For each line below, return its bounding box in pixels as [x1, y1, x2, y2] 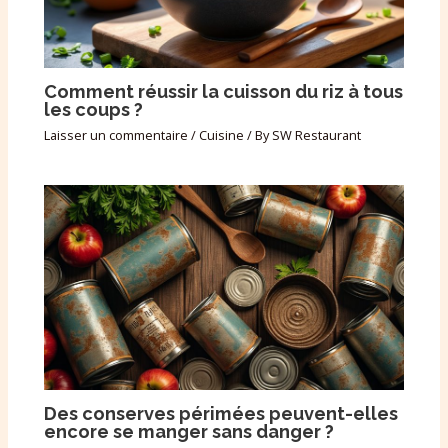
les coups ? [44, 98, 144, 120]
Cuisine [199, 126, 245, 145]
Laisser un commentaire [44, 126, 189, 145]
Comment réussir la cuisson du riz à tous [44, 80, 404, 102]
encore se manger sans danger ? [44, 420, 335, 442]
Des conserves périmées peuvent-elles [44, 402, 399, 424]
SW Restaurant [272, 126, 362, 145]
